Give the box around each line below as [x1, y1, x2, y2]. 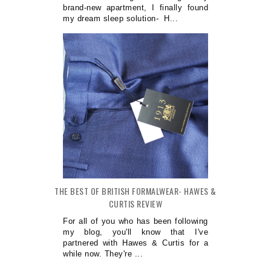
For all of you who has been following [63, 216, 208, 226]
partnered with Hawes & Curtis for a [63, 238, 208, 247]
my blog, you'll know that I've [63, 227, 208, 237]
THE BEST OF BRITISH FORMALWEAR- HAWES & [54, 184, 217, 197]
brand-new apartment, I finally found [63, 2, 208, 12]
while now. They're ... [63, 249, 143, 258]
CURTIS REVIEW [108, 197, 163, 210]
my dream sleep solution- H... [63, 13, 178, 23]
